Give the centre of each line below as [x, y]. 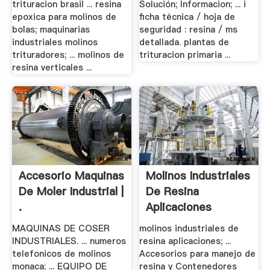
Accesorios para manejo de [198, 253]
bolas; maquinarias [51, 30]
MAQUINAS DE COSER [61, 228]
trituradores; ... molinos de [68, 55]
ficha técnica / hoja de [187, 17]
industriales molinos [55, 42]
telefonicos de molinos [61, 253]
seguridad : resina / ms [189, 30]
